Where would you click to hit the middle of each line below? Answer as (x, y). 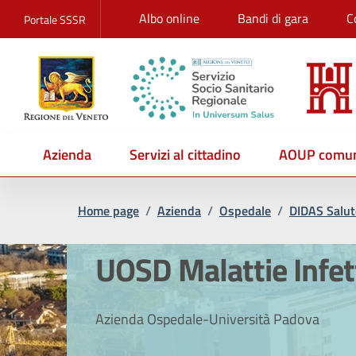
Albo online (169, 18)
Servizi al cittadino (185, 155)
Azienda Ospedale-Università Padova (207, 319)
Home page (108, 211)
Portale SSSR (55, 19)
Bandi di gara (273, 18)
